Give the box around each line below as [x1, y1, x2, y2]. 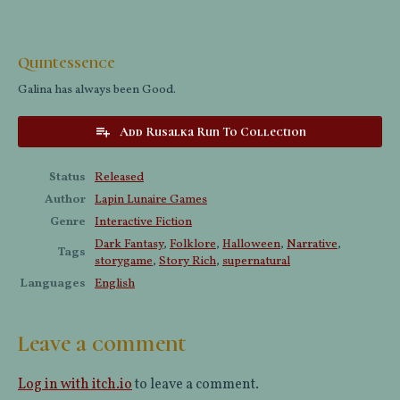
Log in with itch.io [18, 375, 132, 396]
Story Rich [159, 253, 216, 271]
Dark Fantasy [95, 236, 163, 254]
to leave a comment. [132, 375, 259, 396]
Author [45, 191, 86, 209]
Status [49, 169, 86, 187]
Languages [20, 275, 86, 293]
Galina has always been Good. [18, 81, 176, 99]
